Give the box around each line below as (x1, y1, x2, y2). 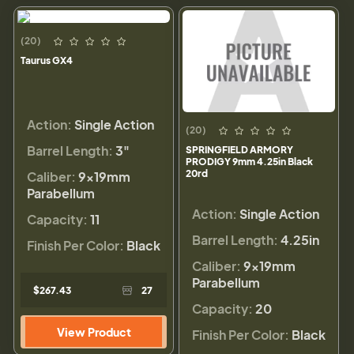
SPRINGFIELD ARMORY (186, 144, 293, 156)
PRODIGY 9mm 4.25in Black (186, 156, 313, 168)
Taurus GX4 (21, 54, 73, 66)
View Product (56, 325, 131, 340)
